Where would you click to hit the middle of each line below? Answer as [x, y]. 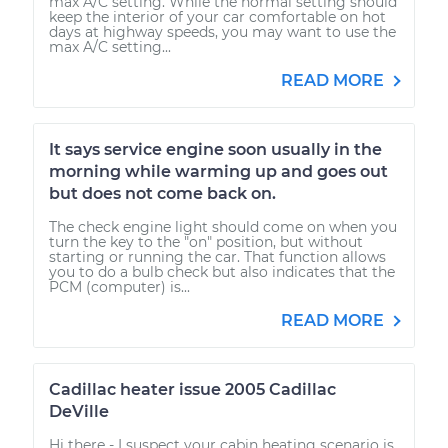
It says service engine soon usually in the [215, 149]
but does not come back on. [162, 193]
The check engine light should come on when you [223, 226]
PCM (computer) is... [119, 286]
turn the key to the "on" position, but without [206, 241]
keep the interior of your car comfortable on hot [217, 16]
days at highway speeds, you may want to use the [222, 31]
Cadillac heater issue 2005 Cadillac [192, 389]
